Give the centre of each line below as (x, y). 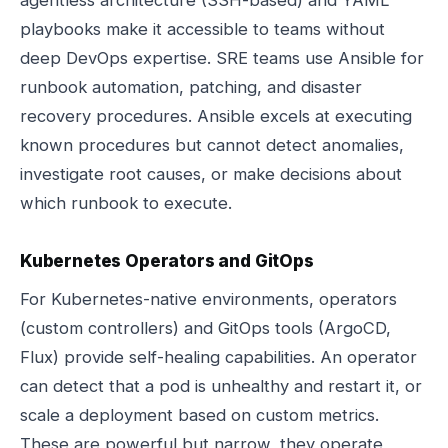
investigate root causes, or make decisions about (211, 174)
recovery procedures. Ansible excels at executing (216, 116)
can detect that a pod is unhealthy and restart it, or (221, 386)
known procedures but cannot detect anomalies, (212, 145)
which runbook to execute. (126, 203)
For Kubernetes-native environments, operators (208, 299)
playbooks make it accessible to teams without (202, 29)
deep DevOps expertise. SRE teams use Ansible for (222, 58)
